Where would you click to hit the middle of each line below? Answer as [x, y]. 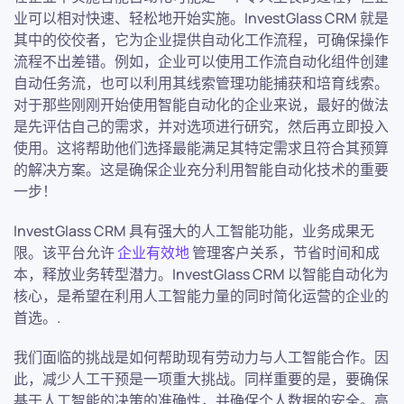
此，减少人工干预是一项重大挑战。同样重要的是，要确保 [201, 379]
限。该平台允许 [65, 252]
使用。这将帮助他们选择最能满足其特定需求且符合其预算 [201, 148]
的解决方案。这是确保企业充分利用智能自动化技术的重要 [201, 170]
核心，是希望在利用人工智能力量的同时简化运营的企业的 [201, 296]
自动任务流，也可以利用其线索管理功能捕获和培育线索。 [201, 83]
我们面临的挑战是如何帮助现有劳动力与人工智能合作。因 [201, 357]
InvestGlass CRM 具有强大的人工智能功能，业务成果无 [194, 231]
